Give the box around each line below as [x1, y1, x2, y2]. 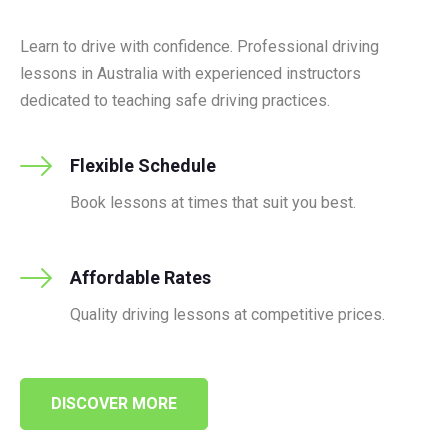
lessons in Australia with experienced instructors [20, 64, 361, 83]
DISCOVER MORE [51, 394, 177, 413]
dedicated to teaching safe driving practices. [20, 91, 330, 110]
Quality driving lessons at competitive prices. [70, 305, 385, 324]
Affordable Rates [70, 267, 211, 288]
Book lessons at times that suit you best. [70, 193, 356, 212]
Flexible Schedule [70, 155, 216, 176]
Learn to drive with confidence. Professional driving [20, 37, 379, 56]
